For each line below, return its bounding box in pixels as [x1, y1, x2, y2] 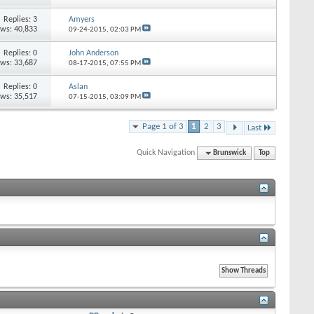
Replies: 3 [4, 15, 38, 24]
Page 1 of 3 [142, 121, 184, 131]
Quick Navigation [137, 148, 196, 157]
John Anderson [68, 48, 118, 57]
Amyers [68, 15, 95, 24]
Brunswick [213, 149, 247, 157]
